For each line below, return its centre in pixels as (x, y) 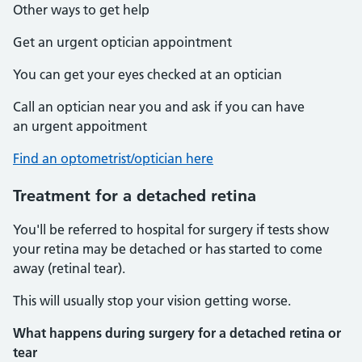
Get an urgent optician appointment (122, 42)
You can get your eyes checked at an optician (147, 74)
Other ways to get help (81, 10)
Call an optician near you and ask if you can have (159, 107)
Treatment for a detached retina (135, 196)
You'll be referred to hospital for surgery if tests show (171, 229)
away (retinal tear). (69, 268)
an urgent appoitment (80, 126)
